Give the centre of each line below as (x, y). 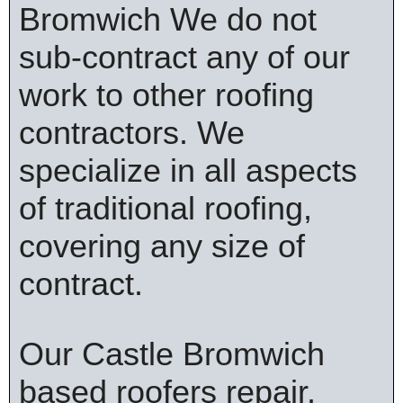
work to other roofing (166, 95)
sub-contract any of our (184, 57)
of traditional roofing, (166, 208)
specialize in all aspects (188, 170)
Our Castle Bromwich (172, 354)
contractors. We (132, 133)
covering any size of (162, 246)
